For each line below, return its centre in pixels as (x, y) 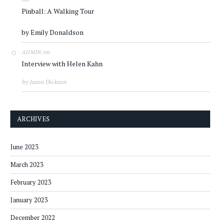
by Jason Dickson (44, 82)
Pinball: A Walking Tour (58, 11)
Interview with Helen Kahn (62, 64)
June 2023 (24, 147)
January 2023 (29, 200)
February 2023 (31, 182)
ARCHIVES (34, 119)
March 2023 (27, 165)
